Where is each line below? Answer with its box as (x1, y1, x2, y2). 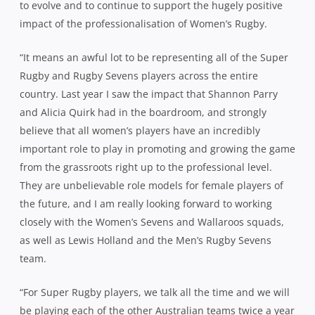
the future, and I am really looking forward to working (20, 196, 272, 210)
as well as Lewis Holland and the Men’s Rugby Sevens (20, 233, 271, 247)
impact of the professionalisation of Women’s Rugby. (20, 16, 267, 30)
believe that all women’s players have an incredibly (20, 123, 260, 137)
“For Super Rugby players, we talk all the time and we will (20, 285, 290, 299)
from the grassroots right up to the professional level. (20, 160, 272, 174)
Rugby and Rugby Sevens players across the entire (20, 68, 258, 82)
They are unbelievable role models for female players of (20, 178, 283, 192)
